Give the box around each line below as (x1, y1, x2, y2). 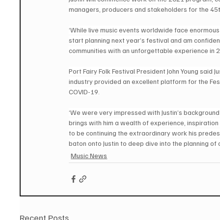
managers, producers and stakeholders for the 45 (69, 4, 219, 13)
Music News (71, 151, 108, 160)
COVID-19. (69, 87, 100, 96)
